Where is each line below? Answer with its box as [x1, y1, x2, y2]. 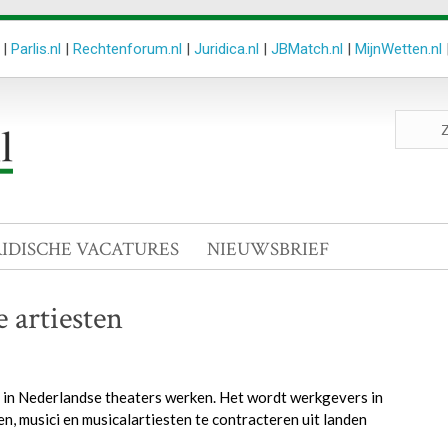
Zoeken [393, 110, 443, 128]
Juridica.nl [194, 40, 259, 58]
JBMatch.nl [271, 40, 343, 58]
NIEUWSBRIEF [207, 237, 329, 262]
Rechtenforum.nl [73, 40, 182, 58]
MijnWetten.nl [355, 40, 442, 58]
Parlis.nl [11, 40, 61, 58]
